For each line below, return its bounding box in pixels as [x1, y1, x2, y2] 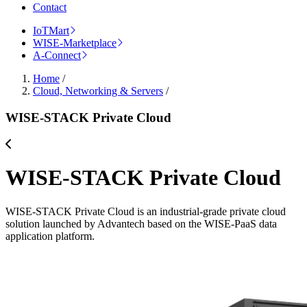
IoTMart [33, 25, 69, 37]
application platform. [5, 230, 95, 242]
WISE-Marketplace [33, 37, 116, 49]
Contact [33, 1, 66, 14]
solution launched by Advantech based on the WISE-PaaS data [5, 217, 277, 230]
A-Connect [33, 49, 81, 62]
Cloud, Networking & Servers [33, 85, 163, 97]
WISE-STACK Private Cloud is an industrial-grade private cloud [5, 205, 286, 217]
